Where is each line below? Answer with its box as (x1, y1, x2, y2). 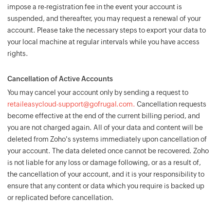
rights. (7, 50, 28, 57)
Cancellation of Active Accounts (7, 75, 113, 83)
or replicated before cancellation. (7, 194, 114, 201)
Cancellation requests (135, 100, 206, 108)
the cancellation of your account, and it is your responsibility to (7, 170, 204, 178)
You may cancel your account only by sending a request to (7, 89, 188, 96)
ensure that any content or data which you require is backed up (7, 182, 204, 190)
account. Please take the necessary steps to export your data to (7, 26, 206, 34)
